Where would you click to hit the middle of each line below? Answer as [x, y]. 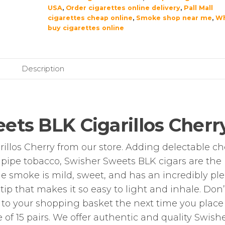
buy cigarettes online [86, 28]
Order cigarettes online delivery [123, 8]
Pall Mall [198, 8]
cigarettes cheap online [90, 18]
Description [43, 69]
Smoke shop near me [174, 18]
